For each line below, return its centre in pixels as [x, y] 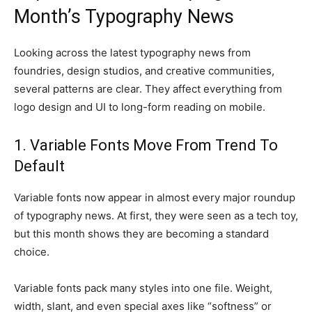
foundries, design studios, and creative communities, [144, 71]
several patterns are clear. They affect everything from [148, 89]
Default [39, 166]
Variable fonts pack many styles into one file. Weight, [143, 288]
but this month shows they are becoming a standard [141, 234]
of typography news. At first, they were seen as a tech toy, [156, 216]
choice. [32, 252]
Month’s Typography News [124, 17]
